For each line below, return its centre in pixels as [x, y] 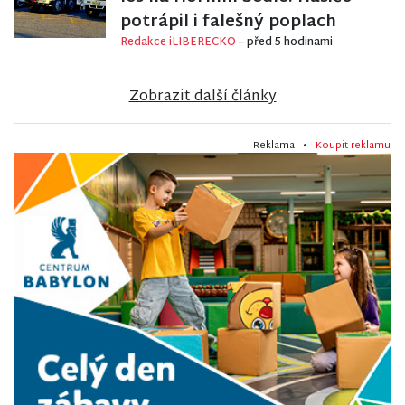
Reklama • [284, 146]
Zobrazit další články [202, 98]
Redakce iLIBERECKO [179, 43]
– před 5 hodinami [286, 43]
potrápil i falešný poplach [228, 23]
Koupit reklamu [353, 146]
